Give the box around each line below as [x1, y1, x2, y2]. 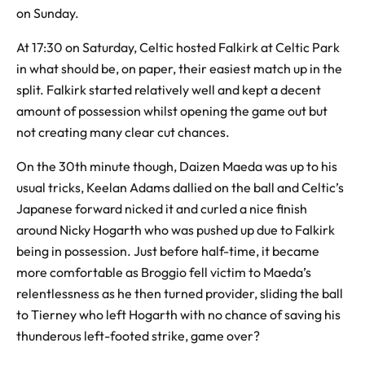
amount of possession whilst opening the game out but [16, 102, 328, 119]
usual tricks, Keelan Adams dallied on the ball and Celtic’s [16, 178, 344, 196]
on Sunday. [16, 4, 79, 21]
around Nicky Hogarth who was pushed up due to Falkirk [16, 221, 335, 238]
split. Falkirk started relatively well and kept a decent [16, 81, 321, 98]
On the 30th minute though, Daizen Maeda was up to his [16, 157, 337, 174]
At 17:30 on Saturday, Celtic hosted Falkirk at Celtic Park [16, 38, 340, 55]
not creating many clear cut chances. [16, 123, 230, 140]
